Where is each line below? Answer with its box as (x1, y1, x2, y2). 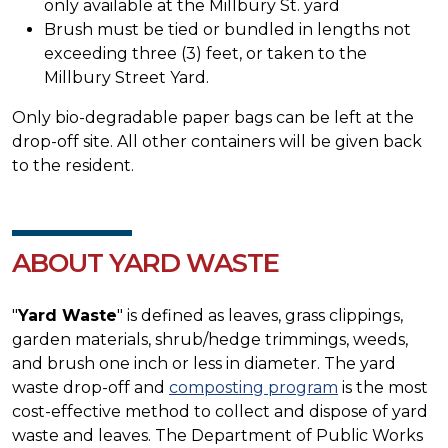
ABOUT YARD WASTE (12, 246, 279, 279)
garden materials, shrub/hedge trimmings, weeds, (12, 329, 408, 349)
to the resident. (12, 155, 134, 175)
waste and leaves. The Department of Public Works (12, 425, 423, 445)
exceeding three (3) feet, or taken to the (44, 43, 367, 63)
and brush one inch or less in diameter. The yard (12, 353, 396, 373)
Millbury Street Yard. (44, 67, 209, 87)
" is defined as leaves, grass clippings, (117, 305, 403, 325)
